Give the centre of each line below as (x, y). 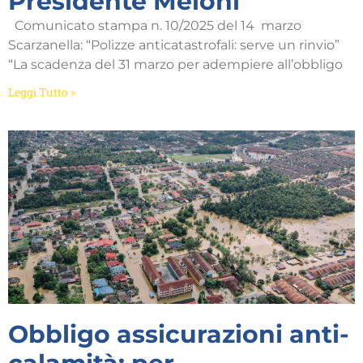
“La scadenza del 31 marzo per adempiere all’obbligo (175, 65)
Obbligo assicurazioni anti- (179, 335)
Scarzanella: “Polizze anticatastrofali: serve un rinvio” (180, 45)
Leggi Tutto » (42, 92)
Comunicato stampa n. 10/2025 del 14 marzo (158, 26)
